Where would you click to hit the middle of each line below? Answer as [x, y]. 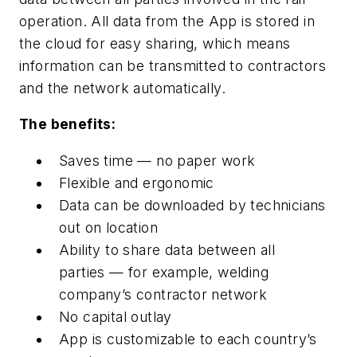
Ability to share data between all [167, 249]
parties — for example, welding [164, 272]
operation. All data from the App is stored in [167, 21]
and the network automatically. [122, 88]
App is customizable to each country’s [188, 339]
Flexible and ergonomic [137, 182]
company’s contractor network [163, 294]
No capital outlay [116, 316]
